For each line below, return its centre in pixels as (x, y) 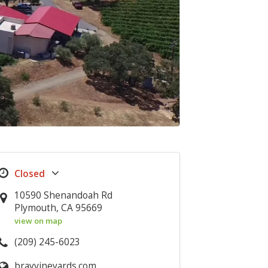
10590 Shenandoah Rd (64, 195)
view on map (39, 221)
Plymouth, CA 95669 (59, 208)
